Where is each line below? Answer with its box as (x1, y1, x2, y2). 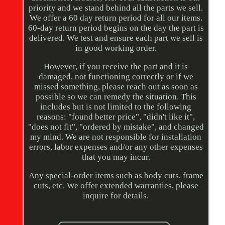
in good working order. (75, 43, 157, 53)
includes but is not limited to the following (40, 102, 192, 112)
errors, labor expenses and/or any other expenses (29, 142, 203, 152)
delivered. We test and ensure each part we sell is (29, 33, 203, 43)
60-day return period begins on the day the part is (28, 23, 204, 33)
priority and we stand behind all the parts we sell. (29, 3, 203, 13)
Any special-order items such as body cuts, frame (28, 171, 203, 181)
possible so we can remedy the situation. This (35, 92, 196, 102)
